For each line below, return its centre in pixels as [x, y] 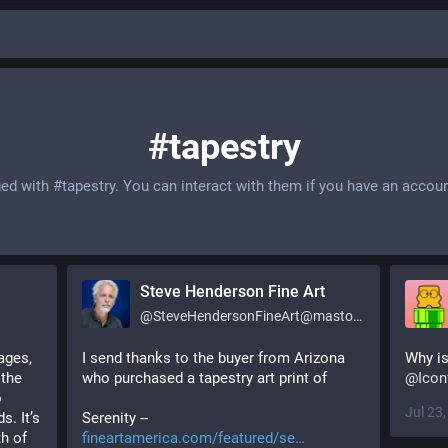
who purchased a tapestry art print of [204, 378]
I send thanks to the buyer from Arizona [213, 358]
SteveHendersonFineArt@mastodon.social [253, 316]
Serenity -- [117, 418]
